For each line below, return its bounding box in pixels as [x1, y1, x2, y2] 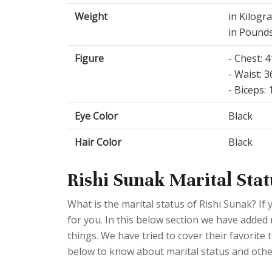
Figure [75, 52, 104, 66]
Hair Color [75, 135, 121, 149]
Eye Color [75, 109, 118, 123]
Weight [75, 10, 107, 24]
